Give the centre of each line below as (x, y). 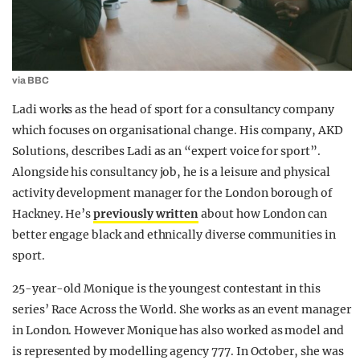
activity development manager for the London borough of (172, 193)
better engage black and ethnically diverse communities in (174, 235)
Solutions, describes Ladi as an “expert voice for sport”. (166, 151)
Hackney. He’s (53, 214)
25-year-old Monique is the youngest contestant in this (166, 289)
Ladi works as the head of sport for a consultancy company (173, 110)
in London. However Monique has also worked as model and (178, 331)
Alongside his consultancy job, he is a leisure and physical (171, 172)
